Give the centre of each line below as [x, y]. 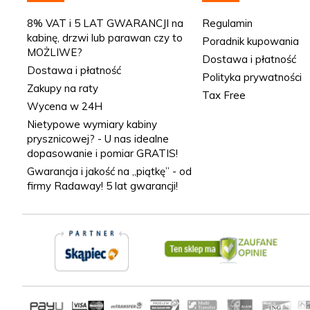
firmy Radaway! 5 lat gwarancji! [102, 186]
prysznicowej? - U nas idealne [98, 139]
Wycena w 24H [65, 107]
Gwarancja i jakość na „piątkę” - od [109, 172]
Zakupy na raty [63, 89]
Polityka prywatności [252, 77]
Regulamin [227, 24]
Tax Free [224, 95]
